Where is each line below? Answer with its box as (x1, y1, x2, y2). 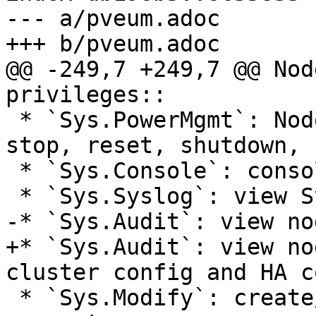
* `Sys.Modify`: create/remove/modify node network (6, 285, 19, 311)
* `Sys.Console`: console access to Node (6, 158, 19, 184)
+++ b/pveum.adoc (6, 31, 220, 57)
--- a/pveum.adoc (6, 6, 220, 32)
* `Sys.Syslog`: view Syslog (6, 183, 19, 209)
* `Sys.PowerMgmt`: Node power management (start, (6, 107, 19, 133)
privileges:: (6, 82, 166, 108)
